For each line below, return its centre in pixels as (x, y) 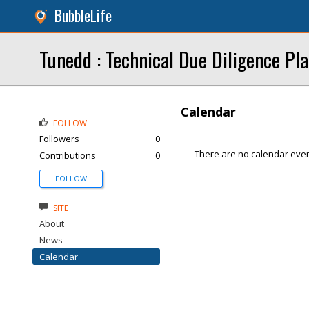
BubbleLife (83, 16)
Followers (59, 139)
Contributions (68, 155)
